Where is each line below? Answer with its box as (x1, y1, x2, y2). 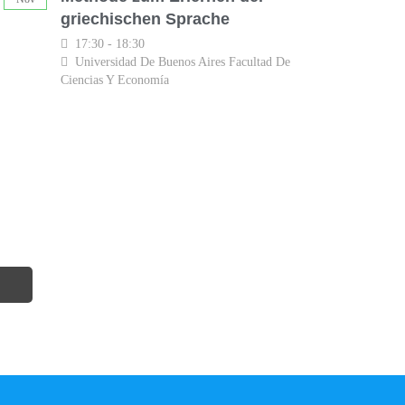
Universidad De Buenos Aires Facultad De (71, 55, 290, 70)
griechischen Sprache (61, 9, 230, 28)
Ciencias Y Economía (61, 73, 169, 88)
